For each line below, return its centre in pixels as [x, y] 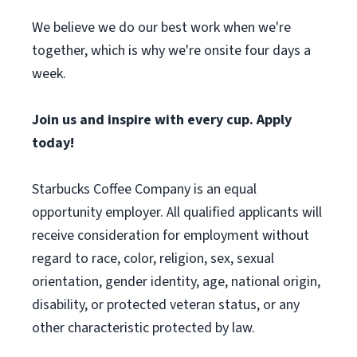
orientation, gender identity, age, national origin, [176, 282]
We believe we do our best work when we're [161, 27]
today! [53, 143]
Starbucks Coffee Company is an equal [144, 189]
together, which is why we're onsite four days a [171, 51]
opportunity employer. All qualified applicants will [177, 212]
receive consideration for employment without [171, 235]
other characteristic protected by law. [143, 328]
